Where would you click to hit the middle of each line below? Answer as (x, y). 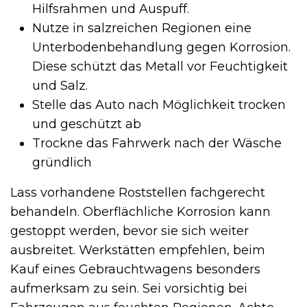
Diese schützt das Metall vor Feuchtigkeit (160, 67)
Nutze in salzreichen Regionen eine (142, 28)
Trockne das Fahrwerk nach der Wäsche (157, 144)
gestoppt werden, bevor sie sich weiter (130, 231)
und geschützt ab (87, 124)
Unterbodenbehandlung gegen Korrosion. (161, 48)
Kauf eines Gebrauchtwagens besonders (135, 270)
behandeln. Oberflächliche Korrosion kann (140, 212)
